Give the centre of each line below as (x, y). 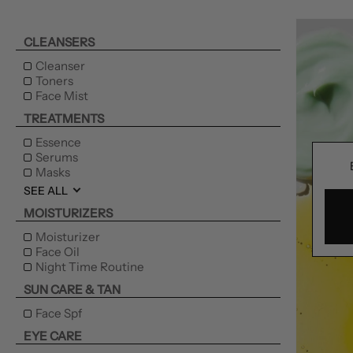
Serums (57, 157)
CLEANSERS (59, 42)
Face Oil (58, 251)
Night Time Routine (90, 266)
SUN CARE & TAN (72, 289)
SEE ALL (46, 190)
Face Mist (62, 95)
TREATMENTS (64, 118)
